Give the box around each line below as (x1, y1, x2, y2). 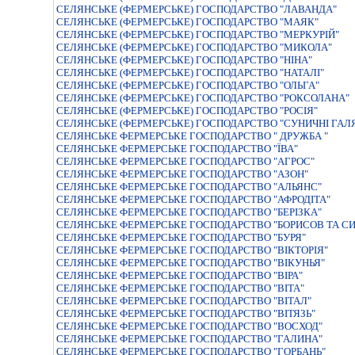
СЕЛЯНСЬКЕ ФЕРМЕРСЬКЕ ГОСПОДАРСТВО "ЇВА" (56, 143, 298, 155)
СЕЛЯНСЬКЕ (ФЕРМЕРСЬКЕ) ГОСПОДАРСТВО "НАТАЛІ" (56, 67, 324, 78)
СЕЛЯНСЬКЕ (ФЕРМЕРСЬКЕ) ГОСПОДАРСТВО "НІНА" (56, 54, 312, 66)
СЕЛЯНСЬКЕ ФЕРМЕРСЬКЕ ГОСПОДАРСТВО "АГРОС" (56, 155, 315, 167)
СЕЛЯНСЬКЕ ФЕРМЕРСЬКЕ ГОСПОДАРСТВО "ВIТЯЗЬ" (56, 307, 315, 319)
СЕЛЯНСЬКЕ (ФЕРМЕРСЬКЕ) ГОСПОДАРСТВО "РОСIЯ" (56, 105, 318, 116)
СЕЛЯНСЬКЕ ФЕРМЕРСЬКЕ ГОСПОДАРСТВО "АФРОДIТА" (56, 193, 330, 205)
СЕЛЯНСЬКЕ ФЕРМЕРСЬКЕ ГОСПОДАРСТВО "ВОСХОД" (56, 320, 323, 332)
